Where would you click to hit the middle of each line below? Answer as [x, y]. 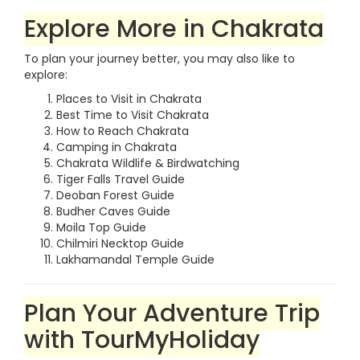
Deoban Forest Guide [115, 195]
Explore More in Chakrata [174, 29]
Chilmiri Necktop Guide [120, 243]
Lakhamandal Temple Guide [135, 260]
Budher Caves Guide [113, 211]
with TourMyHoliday [142, 340]
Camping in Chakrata [117, 147]
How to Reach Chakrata [123, 131]
